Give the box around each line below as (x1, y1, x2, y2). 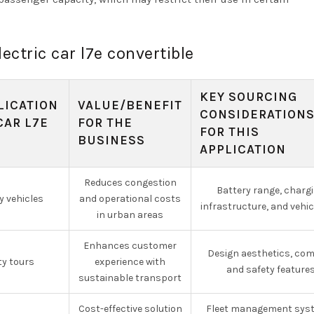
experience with (95, 256, 165, 268)
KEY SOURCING (200, 89, 297, 104)
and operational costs (79, 193, 181, 205)
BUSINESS (78, 132, 145, 148)
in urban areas (97, 209, 163, 221)
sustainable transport (78, 272, 182, 284)
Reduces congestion (83, 177, 177, 189)
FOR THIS (200, 124, 259, 139)
